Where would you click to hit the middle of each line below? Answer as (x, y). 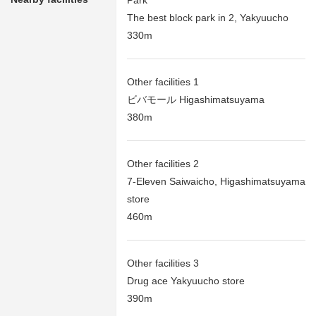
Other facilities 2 (163, 164)
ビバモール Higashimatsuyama (196, 100)
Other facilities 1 (163, 82)
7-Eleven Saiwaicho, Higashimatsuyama (216, 182)
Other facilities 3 (163, 263)
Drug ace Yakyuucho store (186, 281)
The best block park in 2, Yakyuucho (208, 18)
